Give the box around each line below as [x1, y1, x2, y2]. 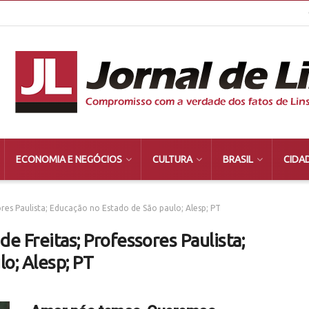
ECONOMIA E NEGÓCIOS [15, 154, 122, 165]
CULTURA [152, 154, 192, 165]
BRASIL [222, 154, 253, 165]
